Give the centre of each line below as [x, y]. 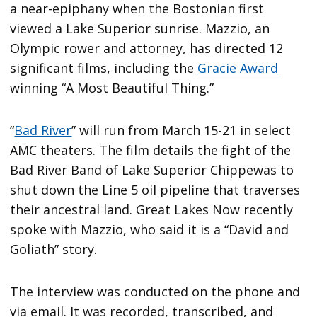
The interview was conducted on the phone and [155, 291]
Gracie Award [238, 68]
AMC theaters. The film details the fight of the [151, 150]
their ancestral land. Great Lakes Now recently [152, 209]
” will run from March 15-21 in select [181, 130]
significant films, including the [104, 68]
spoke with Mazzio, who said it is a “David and [150, 229]
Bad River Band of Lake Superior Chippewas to [152, 169]
